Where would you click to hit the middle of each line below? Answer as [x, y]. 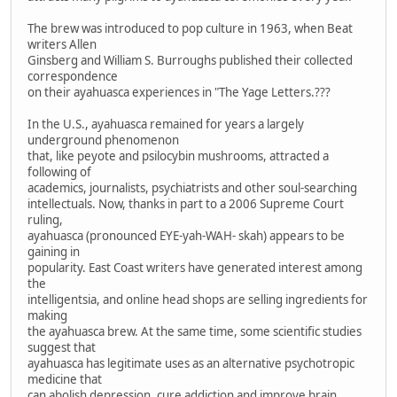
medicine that [65, 379]
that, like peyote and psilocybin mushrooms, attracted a [178, 156]
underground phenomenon [103, 140]
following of [59, 171]
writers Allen [62, 44]
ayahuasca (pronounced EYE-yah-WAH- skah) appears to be [186, 235]
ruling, [45, 219]
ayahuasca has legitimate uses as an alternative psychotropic [191, 363]
